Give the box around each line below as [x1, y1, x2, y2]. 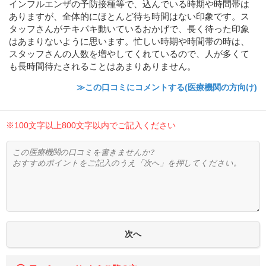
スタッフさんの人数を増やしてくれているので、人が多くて [9, 49, 249, 59]
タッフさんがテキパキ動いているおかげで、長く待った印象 [9, 24, 249, 34]
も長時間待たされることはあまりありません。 [9, 61, 196, 72]
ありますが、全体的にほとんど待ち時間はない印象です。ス [9, 11, 249, 22]
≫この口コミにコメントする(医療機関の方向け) [77, 83, 257, 93]
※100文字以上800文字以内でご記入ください [6, 121, 176, 131]
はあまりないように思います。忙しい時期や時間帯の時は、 [9, 36, 249, 47]
